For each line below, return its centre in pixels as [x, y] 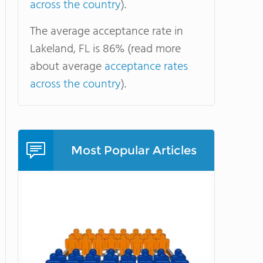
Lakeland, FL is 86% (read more [105, 49]
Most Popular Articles [134, 150]
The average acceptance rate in [107, 32]
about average [67, 67]
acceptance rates [146, 67]
